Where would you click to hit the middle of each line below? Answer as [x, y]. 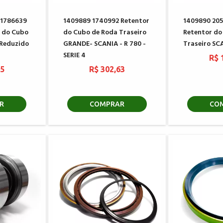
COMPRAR [107, 104]
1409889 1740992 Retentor [106, 21]
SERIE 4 [74, 56]
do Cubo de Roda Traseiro [105, 33]
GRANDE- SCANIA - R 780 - [104, 44]
